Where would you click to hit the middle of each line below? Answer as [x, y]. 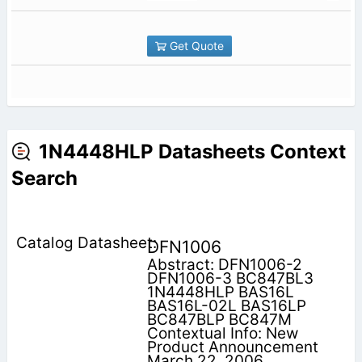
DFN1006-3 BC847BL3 [230, 278]
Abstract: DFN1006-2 [224, 264]
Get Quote [195, 45]
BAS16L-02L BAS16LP [226, 305]
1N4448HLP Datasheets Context [192, 151]
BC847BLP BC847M [219, 319]
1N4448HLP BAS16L [220, 292]
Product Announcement [232, 347]
